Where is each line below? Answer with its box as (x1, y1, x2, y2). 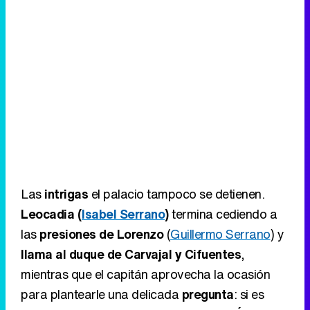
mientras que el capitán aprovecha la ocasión (21, 265, 270, 284)
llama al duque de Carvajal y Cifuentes (21, 245, 241, 264)
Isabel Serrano (82, 205, 165, 224)
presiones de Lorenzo (39, 225, 163, 244)
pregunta (181, 285, 234, 304)
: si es (233, 285, 264, 304)
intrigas (44, 185, 88, 203)
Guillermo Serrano (170, 225, 271, 244)
